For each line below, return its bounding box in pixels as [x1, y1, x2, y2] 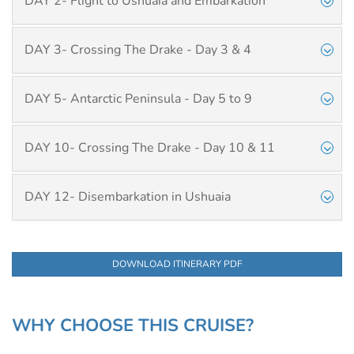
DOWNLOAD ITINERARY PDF [111, 258, 243, 270]
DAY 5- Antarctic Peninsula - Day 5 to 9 [24, 90, 252, 107]
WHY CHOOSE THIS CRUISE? [12, 314, 254, 337]
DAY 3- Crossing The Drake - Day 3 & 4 [24, 41, 251, 58]
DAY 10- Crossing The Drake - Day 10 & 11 [24, 139, 275, 156]
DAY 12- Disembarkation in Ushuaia [24, 188, 231, 205]
